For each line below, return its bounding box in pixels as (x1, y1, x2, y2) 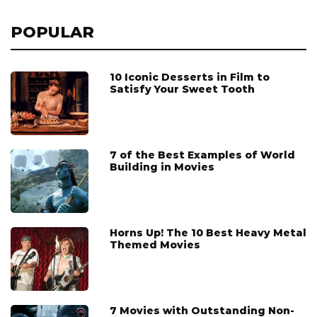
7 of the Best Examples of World (110, 148, 295, 161)
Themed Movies (110, 238, 200, 251)
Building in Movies (110, 160, 214, 173)
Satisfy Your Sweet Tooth (110, 82, 255, 96)
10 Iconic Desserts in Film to (110, 70, 270, 83)
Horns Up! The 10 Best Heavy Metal (110, 226, 306, 239)
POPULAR (11, 22, 94, 42)
